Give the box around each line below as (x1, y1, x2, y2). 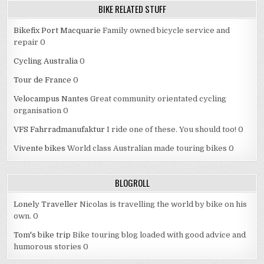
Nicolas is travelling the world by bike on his (78, 200, 247, 209)
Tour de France (14, 75, 72, 84)
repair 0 (14, 38, 46, 47)
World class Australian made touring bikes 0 (65, 144, 235, 153)
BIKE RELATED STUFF (98, 2, 166, 15)
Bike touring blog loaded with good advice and (71, 230, 246, 239)
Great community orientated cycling (88, 94, 227, 103)
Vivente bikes (14, 144, 66, 153)
